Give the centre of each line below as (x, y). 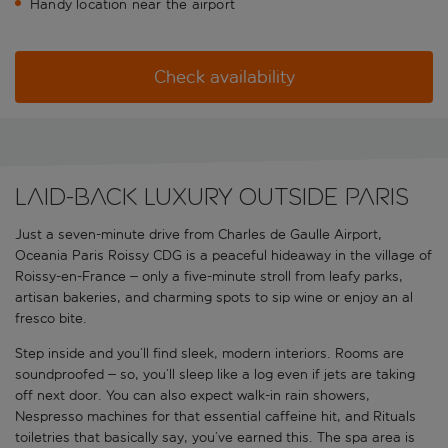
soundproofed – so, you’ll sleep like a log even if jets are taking (215, 375)
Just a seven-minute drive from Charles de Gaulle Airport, (198, 235)
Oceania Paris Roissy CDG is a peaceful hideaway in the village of (223, 256)
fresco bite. (51, 319)
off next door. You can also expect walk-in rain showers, (192, 396)
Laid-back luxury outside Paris (212, 197)
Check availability (224, 77)
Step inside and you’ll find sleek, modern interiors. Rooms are (209, 354)
